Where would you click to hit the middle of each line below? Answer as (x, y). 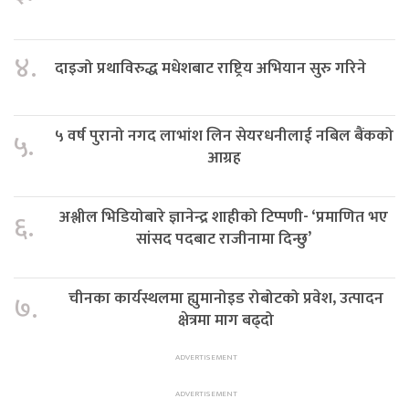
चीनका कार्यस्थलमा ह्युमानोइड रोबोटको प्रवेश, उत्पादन (225, 298)
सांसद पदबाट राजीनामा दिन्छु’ (224, 238)
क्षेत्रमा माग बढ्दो (225, 320)
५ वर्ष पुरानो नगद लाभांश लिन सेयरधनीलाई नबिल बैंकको (224, 135)
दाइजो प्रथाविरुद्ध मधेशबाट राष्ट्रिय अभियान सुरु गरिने (212, 68)
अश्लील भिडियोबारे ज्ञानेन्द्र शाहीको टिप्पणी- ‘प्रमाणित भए (224, 216)
